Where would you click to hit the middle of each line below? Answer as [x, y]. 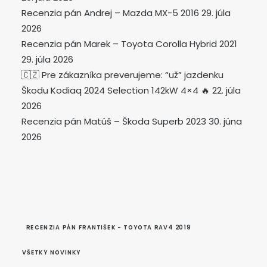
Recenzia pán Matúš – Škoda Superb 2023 [114, 121]
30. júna [225, 121]
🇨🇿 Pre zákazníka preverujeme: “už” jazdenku [122, 75]
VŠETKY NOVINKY [51, 252]
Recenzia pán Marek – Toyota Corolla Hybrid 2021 [129, 44]
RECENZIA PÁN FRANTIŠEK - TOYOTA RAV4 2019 [109, 227]
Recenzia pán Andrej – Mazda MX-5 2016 [110, 13]
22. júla [226, 90]
